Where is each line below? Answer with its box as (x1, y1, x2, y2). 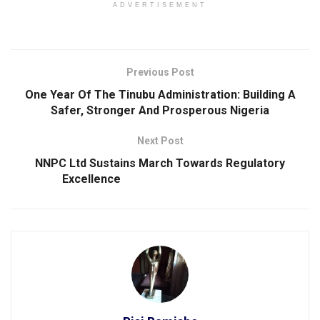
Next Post (136, 135, 184, 147)
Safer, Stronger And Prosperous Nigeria (51, 104, 269, 118)
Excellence (62, 172, 258, 186)
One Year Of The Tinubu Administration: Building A (24, 88, 296, 102)
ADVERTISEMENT (113, 1, 207, 9)
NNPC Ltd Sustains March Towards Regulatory (35, 156, 285, 171)
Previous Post (126, 66, 194, 79)
